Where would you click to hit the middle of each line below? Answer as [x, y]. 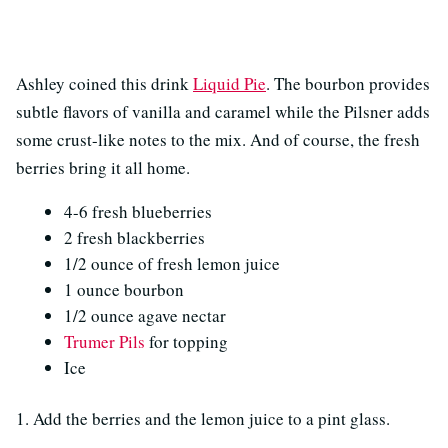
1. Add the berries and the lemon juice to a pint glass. [203, 419]
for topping [186, 342]
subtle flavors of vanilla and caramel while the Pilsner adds [223, 112]
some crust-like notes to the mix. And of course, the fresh [218, 140]
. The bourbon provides [348, 84]
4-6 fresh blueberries [138, 212]
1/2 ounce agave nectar [145, 316]
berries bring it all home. [103, 168]
